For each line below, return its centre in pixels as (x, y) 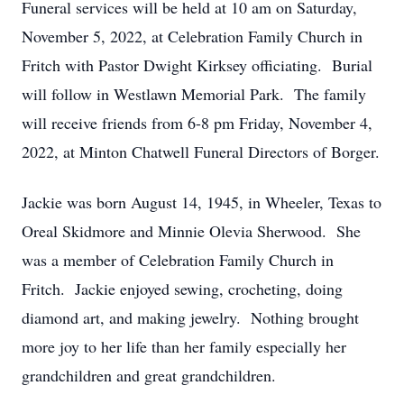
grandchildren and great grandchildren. (149, 375)
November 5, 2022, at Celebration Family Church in (192, 36)
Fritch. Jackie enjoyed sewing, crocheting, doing (182, 289)
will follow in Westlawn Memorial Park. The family (194, 94)
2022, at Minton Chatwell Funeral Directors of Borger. (201, 151)
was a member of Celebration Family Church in (178, 260)
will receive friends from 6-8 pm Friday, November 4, (197, 123)
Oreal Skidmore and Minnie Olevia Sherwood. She (191, 231)
